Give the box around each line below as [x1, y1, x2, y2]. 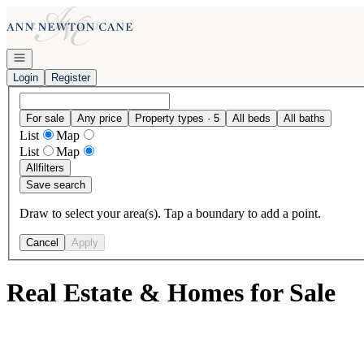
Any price [77, 111, 122, 124]
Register [51, 71, 90, 84]
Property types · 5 [135, 111, 219, 124]
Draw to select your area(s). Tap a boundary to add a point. [19, 206, 321, 220]
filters [38, 161, 64, 174]
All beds [232, 111, 271, 124]
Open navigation [12, 50, 89, 63]
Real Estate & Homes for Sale [6, 278, 336, 308]
